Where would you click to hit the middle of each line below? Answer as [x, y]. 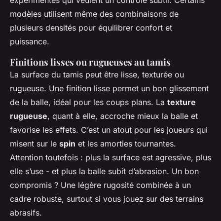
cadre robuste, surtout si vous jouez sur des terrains [107, 199]
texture [182, 102]
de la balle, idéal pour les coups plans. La [89, 102]
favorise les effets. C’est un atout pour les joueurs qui [109, 129]
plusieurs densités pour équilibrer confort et [91, 27]
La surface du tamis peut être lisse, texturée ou [97, 74]
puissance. [30, 41]
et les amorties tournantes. [126, 143]
